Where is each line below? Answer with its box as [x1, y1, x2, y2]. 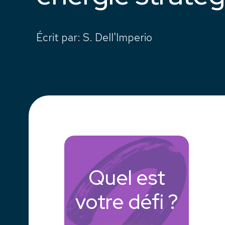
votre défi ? [75, 188, 178, 215]
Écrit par [36, 31, 77, 44]
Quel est [88, 164, 165, 191]
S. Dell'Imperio [83, 31, 152, 44]
